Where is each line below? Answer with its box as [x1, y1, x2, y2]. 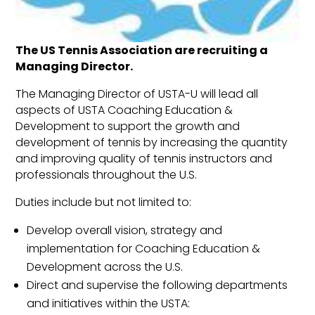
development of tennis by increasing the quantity [15, 134, 288, 151]
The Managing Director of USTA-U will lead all [15, 86, 259, 103]
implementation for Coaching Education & [27, 240, 261, 257]
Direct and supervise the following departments [27, 277, 288, 294]
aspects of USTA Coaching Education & [15, 102, 233, 119]
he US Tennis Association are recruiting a [23, 42, 269, 59]
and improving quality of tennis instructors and [15, 150, 273, 167]
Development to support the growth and [15, 118, 240, 135]
